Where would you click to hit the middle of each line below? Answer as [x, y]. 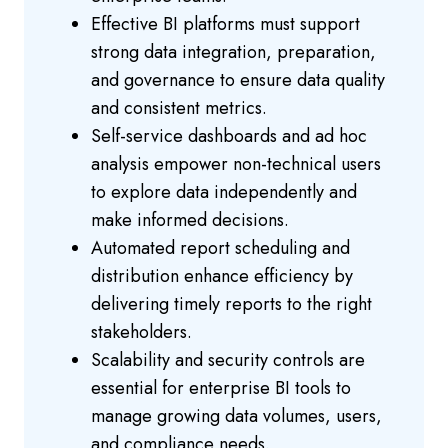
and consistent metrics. [179, 108]
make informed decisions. [190, 220]
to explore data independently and [224, 192]
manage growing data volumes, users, [236, 416]
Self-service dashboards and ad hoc [229, 136]
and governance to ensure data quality [238, 80]
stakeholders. [141, 332]
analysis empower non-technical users [236, 164]
